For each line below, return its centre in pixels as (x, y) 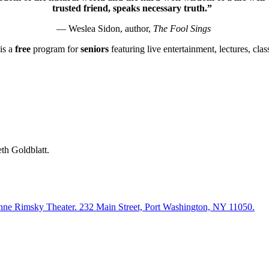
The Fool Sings (182, 29)
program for (55, 49)
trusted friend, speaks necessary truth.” (133, 8)
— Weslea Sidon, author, (104, 29)
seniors (94, 49)
